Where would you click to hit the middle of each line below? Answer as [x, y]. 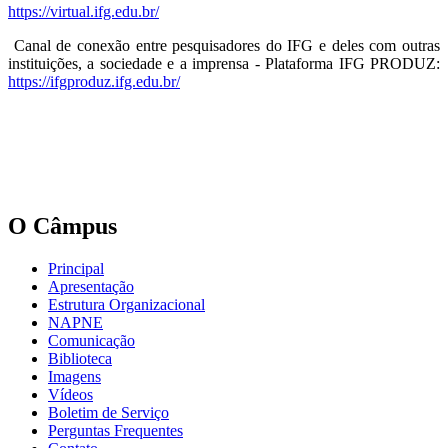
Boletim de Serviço [108, 413]
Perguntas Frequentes [115, 431]
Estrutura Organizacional [126, 305]
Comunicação [91, 341]
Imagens [74, 377]
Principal [76, 269]
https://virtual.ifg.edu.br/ [83, 12]
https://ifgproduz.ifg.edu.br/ [94, 82]
